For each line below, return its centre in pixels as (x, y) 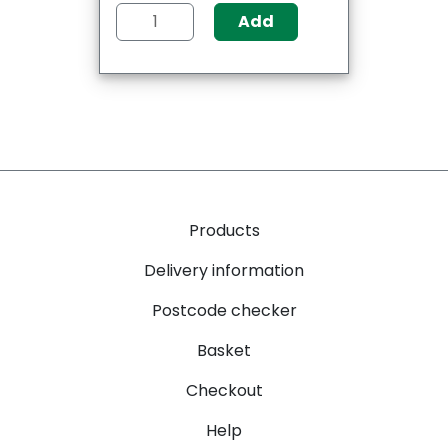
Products (224, 230)
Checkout (224, 390)
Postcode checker (224, 310)
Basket (224, 350)
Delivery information (224, 270)
